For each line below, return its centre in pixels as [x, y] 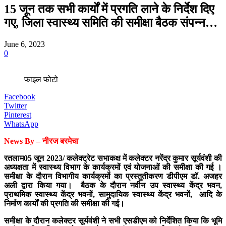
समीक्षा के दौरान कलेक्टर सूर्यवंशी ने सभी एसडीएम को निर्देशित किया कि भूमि [113, 220]
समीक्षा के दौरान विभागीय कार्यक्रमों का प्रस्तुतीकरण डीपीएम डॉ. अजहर [113, 176]
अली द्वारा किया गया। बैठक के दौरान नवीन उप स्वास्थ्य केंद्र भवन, [113, 185]
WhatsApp [21, 124]
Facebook [20, 96]
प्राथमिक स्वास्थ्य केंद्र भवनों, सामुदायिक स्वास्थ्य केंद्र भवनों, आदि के [113, 194]
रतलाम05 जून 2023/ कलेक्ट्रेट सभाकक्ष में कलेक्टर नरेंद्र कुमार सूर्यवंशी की [113, 158]
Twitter [15, 105]
